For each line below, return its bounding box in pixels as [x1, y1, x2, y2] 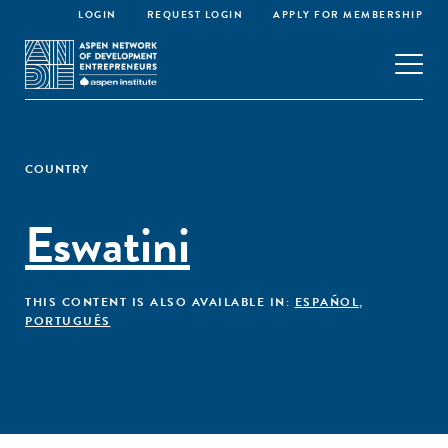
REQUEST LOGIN [146, 7, 243, 22]
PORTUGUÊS [25, 312, 111, 330]
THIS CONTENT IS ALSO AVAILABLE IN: [25, 293, 295, 311]
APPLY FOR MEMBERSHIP [273, 7, 423, 22]
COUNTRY [25, 160, 89, 178]
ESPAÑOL [294, 293, 359, 311]
